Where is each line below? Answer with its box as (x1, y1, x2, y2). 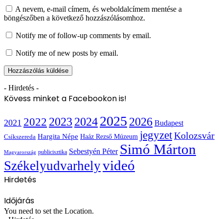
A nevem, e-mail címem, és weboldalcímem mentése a (15, 4, 182, 13)
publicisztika (38, 149, 67, 155)
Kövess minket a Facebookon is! (4, 92, 127, 104)
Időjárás (4, 195, 34, 206)
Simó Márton (120, 141, 196, 157)
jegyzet (140, 129, 172, 141)
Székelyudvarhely (4, 158, 101, 173)
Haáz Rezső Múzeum (80, 132, 138, 140)
